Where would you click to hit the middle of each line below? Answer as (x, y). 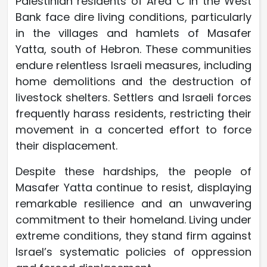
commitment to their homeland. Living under (133, 219)
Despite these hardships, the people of (133, 171)
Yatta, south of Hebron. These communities (133, 49)
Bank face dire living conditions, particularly (133, 17)
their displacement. (66, 145)
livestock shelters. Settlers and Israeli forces (133, 97)
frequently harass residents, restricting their (133, 113)
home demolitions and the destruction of (133, 81)
